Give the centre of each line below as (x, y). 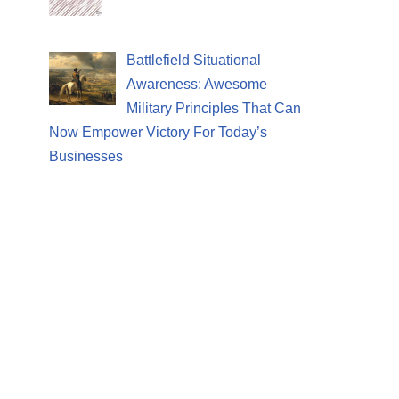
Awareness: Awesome (197, 84)
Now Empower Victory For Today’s (158, 132)
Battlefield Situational (194, 60)
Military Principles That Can (214, 108)
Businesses (86, 156)
